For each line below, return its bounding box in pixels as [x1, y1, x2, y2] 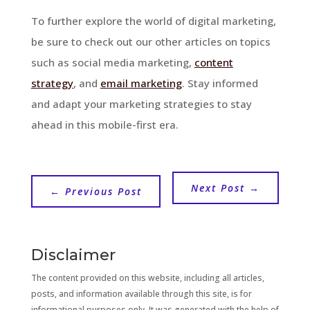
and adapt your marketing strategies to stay [30, 96, 252, 111]
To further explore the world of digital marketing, [30, 13, 276, 28]
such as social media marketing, [30, 55, 194, 69]
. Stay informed [181, 75, 258, 90]
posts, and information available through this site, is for [30, 287, 252, 300]
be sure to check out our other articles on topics [30, 34, 271, 48]
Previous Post [64, 184, 142, 198]
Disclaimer [30, 245, 116, 264]
